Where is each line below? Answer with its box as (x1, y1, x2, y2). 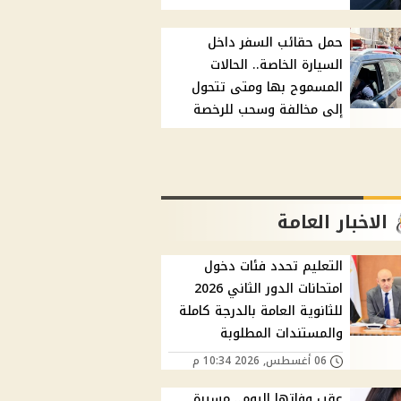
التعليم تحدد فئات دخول (204, 254, 344, 279)
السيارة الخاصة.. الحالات (210, 53, 344, 78)
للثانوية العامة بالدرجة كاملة (179, 299, 344, 324)
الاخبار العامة (277, 205, 388, 240)
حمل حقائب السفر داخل (208, 30, 344, 55)
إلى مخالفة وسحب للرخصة (193, 98, 344, 123)
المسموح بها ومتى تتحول (192, 75, 344, 100)
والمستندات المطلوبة (220, 321, 344, 346)
